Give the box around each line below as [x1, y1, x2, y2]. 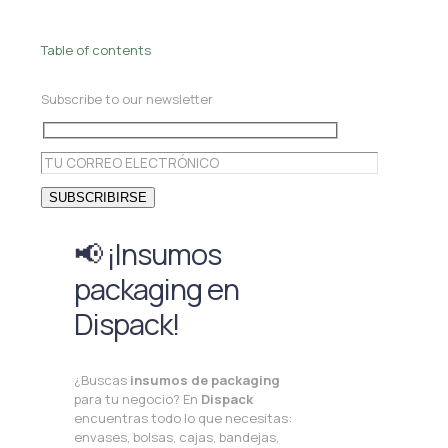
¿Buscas [74, 371, 130, 390]
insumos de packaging [130, 371, 280, 390]
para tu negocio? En [74, 390, 201, 409]
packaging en [74, 269, 239, 310]
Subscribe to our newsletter [41, 90, 213, 109]
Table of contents [41, 41, 151, 60]
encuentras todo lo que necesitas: [74, 409, 292, 428]
